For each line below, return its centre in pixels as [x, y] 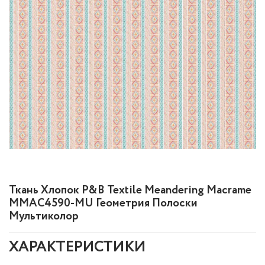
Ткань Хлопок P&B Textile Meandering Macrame [130, 190]
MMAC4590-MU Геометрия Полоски [103, 203]
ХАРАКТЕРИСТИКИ [77, 248]
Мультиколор [44, 216]
